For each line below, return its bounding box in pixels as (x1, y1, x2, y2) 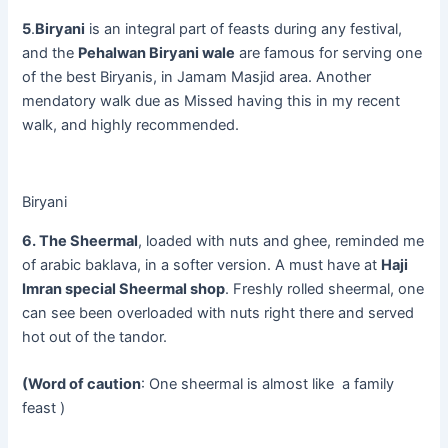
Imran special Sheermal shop (22, 279, 226, 298)
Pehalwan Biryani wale (78, 43, 236, 62)
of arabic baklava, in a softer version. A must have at (22, 255, 382, 274)
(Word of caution (22, 375, 142, 394)
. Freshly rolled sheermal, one (225, 279, 425, 298)
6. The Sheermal (22, 231, 139, 250)
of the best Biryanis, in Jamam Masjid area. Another (22, 67, 372, 86)
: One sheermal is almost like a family (141, 375, 395, 394)
